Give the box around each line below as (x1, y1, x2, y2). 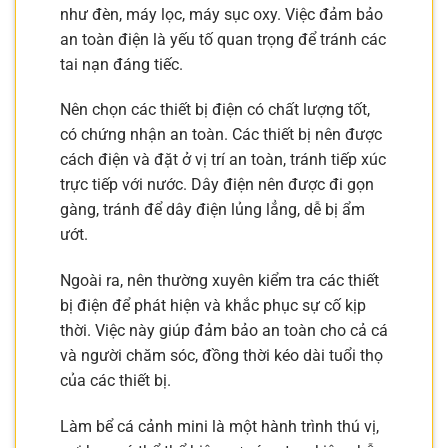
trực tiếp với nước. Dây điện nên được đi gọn (60, 175, 374, 195)
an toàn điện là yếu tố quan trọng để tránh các (60, 29, 386, 49)
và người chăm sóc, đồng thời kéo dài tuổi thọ (60, 346, 383, 366)
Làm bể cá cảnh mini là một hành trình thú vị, (60, 417, 379, 437)
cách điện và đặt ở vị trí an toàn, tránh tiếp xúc (60, 150, 386, 170)
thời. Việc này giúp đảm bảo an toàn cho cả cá (60, 321, 388, 341)
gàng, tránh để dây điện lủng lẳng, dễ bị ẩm (60, 200, 365, 220)
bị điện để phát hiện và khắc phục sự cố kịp (60, 296, 366, 316)
